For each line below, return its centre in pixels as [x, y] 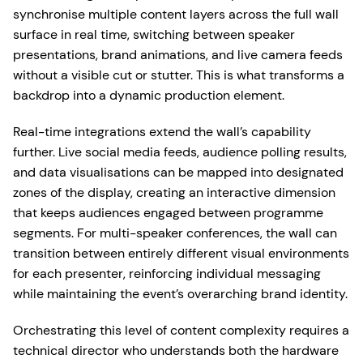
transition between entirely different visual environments [181, 254]
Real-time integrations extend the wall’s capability [162, 132]
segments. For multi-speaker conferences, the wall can [175, 233]
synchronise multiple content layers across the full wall [176, 15]
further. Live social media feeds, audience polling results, [180, 152]
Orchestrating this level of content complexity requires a [181, 331]
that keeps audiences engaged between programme [168, 213]
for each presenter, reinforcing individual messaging [167, 274]
